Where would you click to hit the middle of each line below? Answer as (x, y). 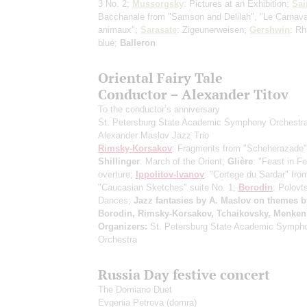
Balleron (138, 42)
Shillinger (119, 161)
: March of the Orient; (184, 161)
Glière (240, 161)
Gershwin (270, 29)
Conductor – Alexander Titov (193, 94)
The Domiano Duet (135, 289)
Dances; (116, 200)
